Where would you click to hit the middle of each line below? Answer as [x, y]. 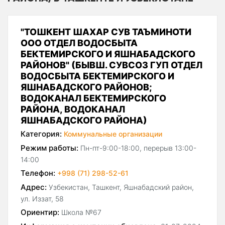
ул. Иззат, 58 [42, 199]
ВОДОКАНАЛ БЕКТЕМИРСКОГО [93, 98]
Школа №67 [81, 212]
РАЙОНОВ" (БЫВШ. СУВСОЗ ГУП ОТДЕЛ [111, 65]
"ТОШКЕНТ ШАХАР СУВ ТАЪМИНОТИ [106, 32]
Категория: [41, 134]
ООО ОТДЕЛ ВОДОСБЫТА [79, 43]
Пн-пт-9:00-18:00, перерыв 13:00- [138, 148]
